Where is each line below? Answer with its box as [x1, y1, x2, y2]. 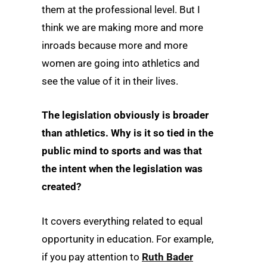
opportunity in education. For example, [42, 232, 213, 245]
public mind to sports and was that [42, 145, 202, 157]
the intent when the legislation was [42, 163, 203, 175]
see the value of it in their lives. [42, 75, 178, 88]
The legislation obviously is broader [42, 109, 209, 122]
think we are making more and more [42, 21, 203, 34]
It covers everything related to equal [42, 215, 203, 227]
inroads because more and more [42, 39, 188, 52]
